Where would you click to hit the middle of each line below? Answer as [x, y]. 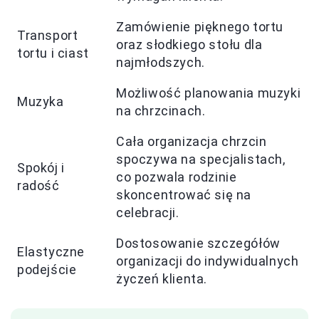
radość [38, 186]
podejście [47, 270]
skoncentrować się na [184, 195]
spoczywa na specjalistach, [201, 159]
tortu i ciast [53, 53]
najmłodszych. [161, 63]
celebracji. [148, 213]
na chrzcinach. [161, 111]
